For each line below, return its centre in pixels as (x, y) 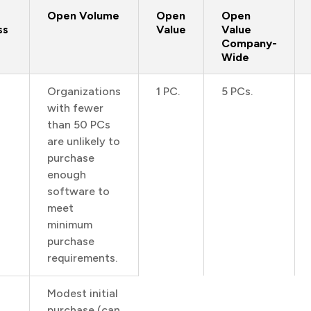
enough (67, 175)
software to (78, 191)
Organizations (84, 91)
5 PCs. (237, 91)
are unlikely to (84, 141)
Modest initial (83, 293)
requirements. (82, 258)
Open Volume (83, 16)
